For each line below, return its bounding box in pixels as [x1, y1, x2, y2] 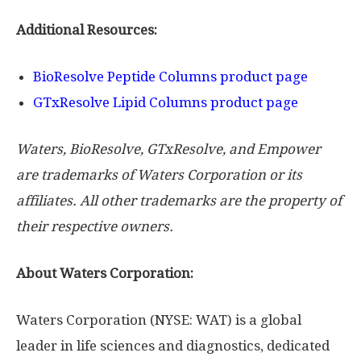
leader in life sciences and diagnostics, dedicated [16, 338, 330, 355]
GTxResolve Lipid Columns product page [33, 94, 298, 111]
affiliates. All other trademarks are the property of [16, 193, 342, 210]
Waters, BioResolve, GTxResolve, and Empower [16, 141, 321, 158]
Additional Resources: [16, 22, 157, 39]
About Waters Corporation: [16, 265, 193, 282]
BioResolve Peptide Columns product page [33, 68, 308, 85]
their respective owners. [16, 218, 173, 235]
